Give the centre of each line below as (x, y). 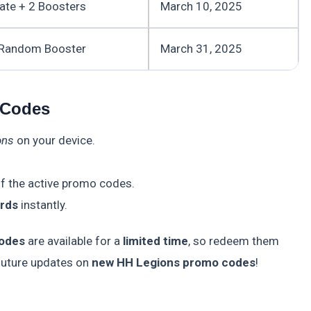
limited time (155, 241)
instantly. (42, 205)
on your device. (54, 141)
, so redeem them (234, 241)
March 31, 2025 (201, 49)
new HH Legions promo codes (174, 263)
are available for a (74, 241)
